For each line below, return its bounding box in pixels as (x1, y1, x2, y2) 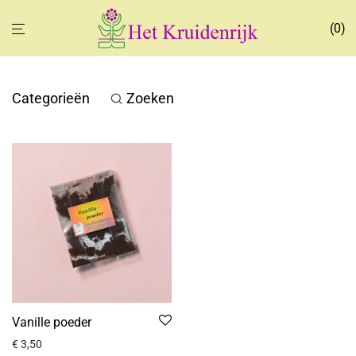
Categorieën (12, 90, 90, 106)
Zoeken (126, 90, 174, 106)
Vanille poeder (12, 315, 91, 330)
